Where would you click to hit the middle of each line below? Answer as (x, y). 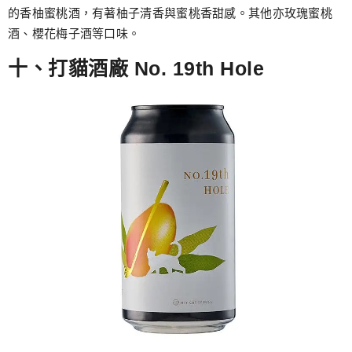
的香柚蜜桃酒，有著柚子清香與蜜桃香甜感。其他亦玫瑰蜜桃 (170, 13)
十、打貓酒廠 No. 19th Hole (136, 68)
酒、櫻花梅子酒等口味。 (74, 34)
